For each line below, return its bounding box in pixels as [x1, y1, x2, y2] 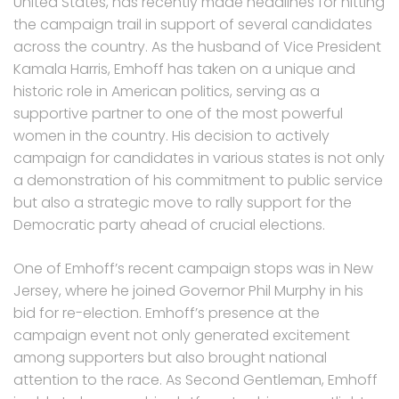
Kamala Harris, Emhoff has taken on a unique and [13, 58, 355, 79]
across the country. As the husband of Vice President [13, 36, 381, 57]
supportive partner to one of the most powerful [13, 102, 343, 124]
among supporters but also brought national [13, 346, 327, 368]
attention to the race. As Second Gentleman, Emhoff [13, 369, 378, 390]
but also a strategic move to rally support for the [13, 191, 352, 213]
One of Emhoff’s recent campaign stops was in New [13, 257, 373, 279]
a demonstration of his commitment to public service [13, 169, 383, 191]
